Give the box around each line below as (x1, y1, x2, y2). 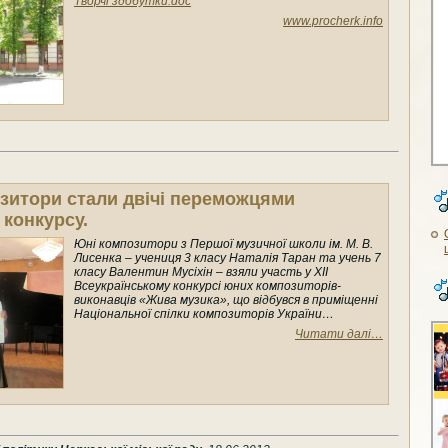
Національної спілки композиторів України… (74, 307, 334, 322)
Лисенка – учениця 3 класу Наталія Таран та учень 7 (74, 251, 381, 266)
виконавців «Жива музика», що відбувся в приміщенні (74, 293, 378, 308)
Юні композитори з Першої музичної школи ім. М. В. (74, 237, 373, 252)
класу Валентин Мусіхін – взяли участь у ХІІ (74, 265, 328, 280)
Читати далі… (295, 327, 383, 342)
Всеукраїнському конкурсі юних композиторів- (74, 279, 341, 294)
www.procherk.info (283, 14, 383, 29)
